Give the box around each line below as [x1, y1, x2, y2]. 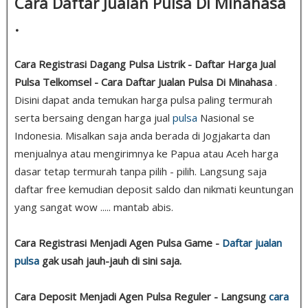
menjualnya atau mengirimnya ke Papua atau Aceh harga [14, 146, 278, 160]
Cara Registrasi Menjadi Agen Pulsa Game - [14, 235, 222, 250]
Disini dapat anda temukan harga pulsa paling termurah [14, 92, 272, 107]
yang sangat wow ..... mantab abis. [14, 199, 173, 214]
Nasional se [197, 110, 254, 124]
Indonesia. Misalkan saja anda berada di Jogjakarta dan [14, 128, 270, 142]
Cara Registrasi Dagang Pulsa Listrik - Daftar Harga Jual [14, 56, 276, 71]
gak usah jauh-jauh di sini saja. [39, 253, 181, 267]
